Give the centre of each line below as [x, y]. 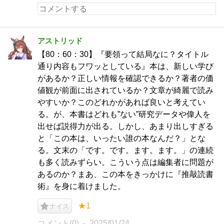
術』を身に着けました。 [81, 186]
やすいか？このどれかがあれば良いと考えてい [121, 102]
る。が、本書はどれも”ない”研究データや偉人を [124, 114]
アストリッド [60, 41]
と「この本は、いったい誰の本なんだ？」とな [121, 138]
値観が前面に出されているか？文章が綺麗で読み [125, 90]
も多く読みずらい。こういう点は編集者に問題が [125, 162]
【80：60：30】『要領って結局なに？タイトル [123, 54]
